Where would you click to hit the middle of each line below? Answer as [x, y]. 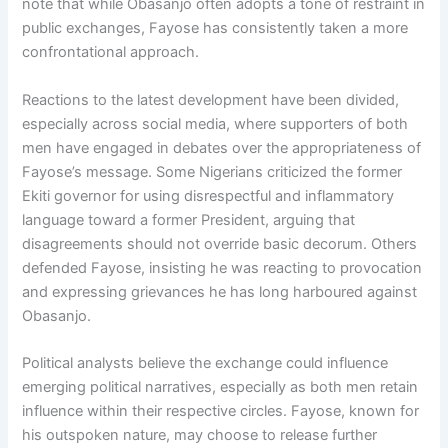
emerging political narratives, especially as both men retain [220, 386]
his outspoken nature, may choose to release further [200, 434]
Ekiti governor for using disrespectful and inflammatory [208, 195]
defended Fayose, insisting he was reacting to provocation [222, 267]
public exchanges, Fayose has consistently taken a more [215, 28]
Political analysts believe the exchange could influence [205, 362]
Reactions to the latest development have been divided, [211, 99]
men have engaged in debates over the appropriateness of [222, 147]
